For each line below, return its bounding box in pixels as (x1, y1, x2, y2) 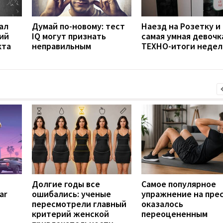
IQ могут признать (32, 30, 106, 42)
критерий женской (32, 208, 109, 220)
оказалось (141, 198, 183, 210)
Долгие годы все (32, 178, 100, 190)
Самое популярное (141, 178, 216, 190)
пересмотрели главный (32, 198, 126, 210)
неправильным (32, 40, 91, 52)
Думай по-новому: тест (32, 20, 125, 32)
